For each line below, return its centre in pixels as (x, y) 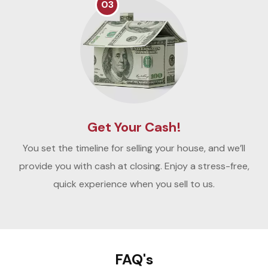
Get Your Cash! (134, 127)
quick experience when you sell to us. (134, 184)
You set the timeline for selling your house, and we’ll (134, 148)
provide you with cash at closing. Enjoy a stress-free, (134, 166)
